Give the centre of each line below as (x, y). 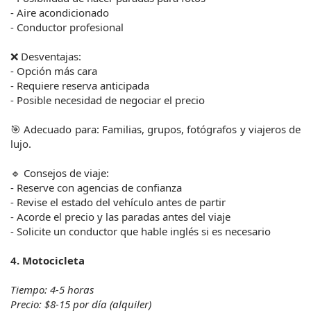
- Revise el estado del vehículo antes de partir (118, 202)
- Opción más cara (54, 71)
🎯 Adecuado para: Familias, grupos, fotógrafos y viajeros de (155, 129)
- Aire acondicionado (60, 13)
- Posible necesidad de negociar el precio (108, 100)
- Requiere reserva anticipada (80, 86)
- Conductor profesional (67, 27)
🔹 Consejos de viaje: (60, 173)
